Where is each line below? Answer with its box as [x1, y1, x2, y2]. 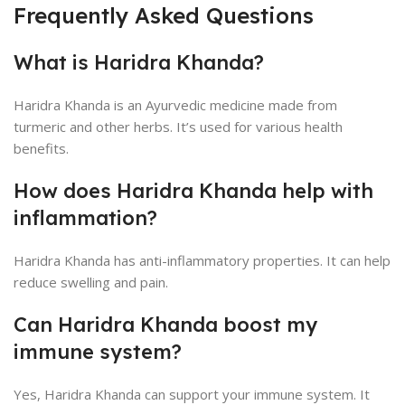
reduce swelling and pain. [14, 273, 168, 291]
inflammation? [14, 205, 157, 231]
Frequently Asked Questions [14, 2, 314, 29]
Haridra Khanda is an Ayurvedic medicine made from [14, 96, 337, 114]
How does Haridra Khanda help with [14, 178, 373, 203]
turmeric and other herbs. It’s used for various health [14, 118, 343, 136]
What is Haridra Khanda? [14, 50, 264, 75]
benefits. [14, 139, 69, 157]
